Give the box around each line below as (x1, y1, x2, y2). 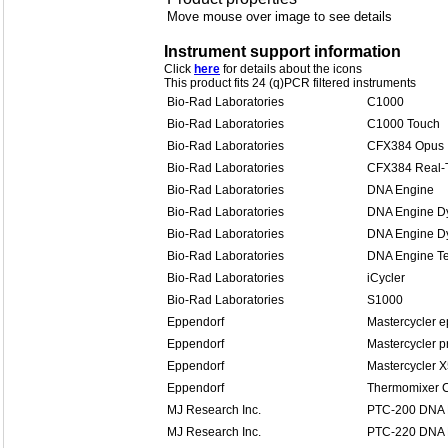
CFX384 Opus (367, 139, 444, 153)
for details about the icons (220, 62, 362, 76)
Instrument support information (164, 43, 401, 60)
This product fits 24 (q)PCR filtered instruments (164, 76, 416, 90)
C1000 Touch (367, 117, 440, 131)
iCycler (367, 271, 405, 285)
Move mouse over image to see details (167, 9, 392, 24)
